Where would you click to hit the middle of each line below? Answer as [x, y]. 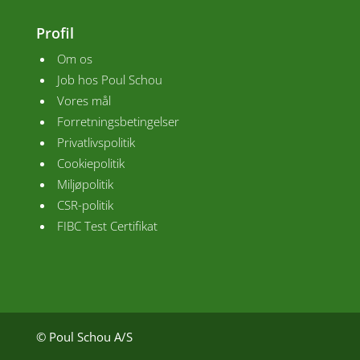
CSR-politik [85, 205]
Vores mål [84, 101]
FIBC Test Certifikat [107, 226]
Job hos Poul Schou [109, 80]
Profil [55, 33]
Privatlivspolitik [96, 143]
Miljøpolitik [85, 184]
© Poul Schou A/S [84, 337]
